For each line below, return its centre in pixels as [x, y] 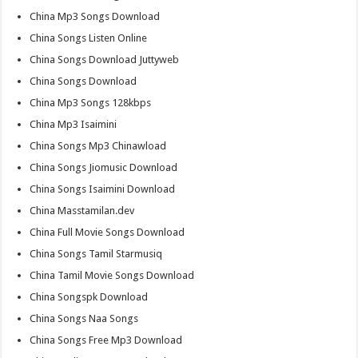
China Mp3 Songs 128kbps [91, 103]
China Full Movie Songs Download [107, 233]
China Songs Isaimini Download [103, 189]
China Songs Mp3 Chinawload [98, 146]
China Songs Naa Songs [84, 319]
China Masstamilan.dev [82, 211]
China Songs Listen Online [89, 38]
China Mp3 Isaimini [74, 125]
